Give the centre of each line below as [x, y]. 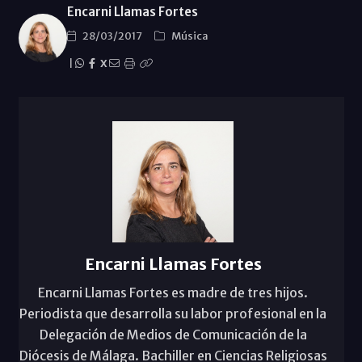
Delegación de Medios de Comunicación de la [173, 335]
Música [189, 36]
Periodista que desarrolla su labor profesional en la [173, 314]
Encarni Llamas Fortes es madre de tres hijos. [173, 293]
